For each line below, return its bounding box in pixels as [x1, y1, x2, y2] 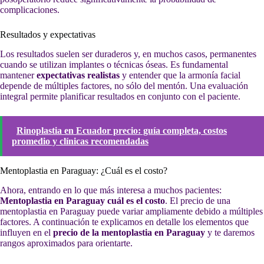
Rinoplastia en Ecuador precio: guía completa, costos [16, 125, 227, 136]
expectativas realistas [37, 70, 120, 80]
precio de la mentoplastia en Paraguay [53, 227, 205, 237]
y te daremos [205, 227, 255, 237]
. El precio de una [165, 195, 230, 206]
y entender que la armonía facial [120, 70, 240, 80]
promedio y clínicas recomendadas [12, 136, 148, 146]
